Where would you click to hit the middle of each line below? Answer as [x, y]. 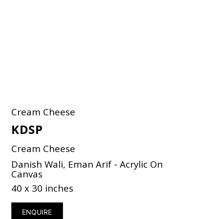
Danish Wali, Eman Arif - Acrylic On [87, 164]
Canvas [27, 174]
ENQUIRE [37, 212]
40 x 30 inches [43, 188]
